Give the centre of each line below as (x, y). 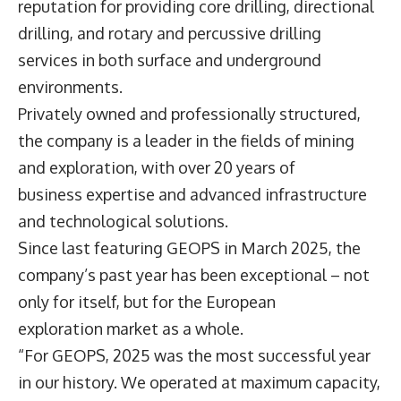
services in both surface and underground (170, 60)
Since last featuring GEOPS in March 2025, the (189, 248)
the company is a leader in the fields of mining (186, 141)
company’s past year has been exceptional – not (194, 275)
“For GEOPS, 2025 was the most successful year (194, 356)
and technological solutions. (128, 222)
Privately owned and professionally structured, (189, 114)
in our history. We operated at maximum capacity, (199, 383)
